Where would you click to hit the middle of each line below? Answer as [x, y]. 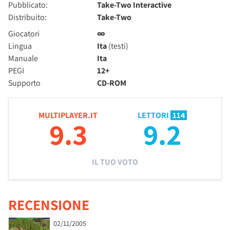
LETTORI [154, 115]
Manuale [23, 58]
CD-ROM [112, 83]
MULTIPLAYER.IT [68, 115]
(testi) [118, 46]
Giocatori [24, 34]
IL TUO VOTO [115, 162]
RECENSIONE [49, 205]
